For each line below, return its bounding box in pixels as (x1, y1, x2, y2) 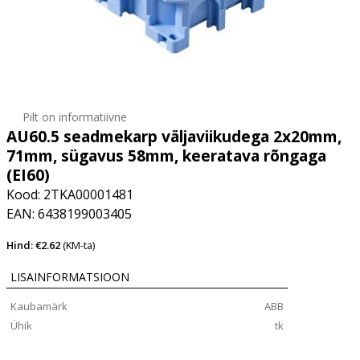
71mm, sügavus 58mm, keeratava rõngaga (6, 145, 326, 166)
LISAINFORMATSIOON (10, 269, 129, 284)
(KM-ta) (63, 238, 95, 252)
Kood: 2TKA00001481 (6, 186, 133, 203)
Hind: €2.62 (6, 238, 63, 252)
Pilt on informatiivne (22, 109, 127, 125)
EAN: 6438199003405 (6, 205, 132, 223)
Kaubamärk (10, 299, 67, 313)
